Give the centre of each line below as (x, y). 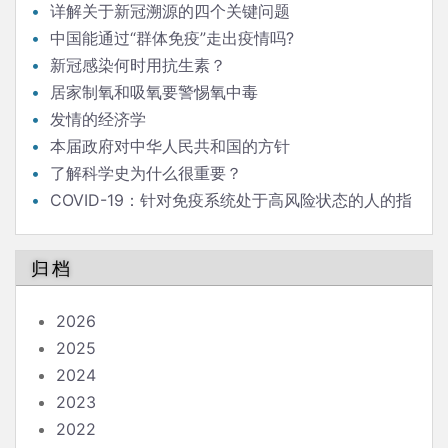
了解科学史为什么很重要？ (146, 173)
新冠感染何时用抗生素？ (138, 65)
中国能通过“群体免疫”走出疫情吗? (172, 38)
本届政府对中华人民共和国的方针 (170, 146)
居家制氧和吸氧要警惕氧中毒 (154, 92)
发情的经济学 (98, 119)
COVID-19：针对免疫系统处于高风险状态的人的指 (231, 200)
